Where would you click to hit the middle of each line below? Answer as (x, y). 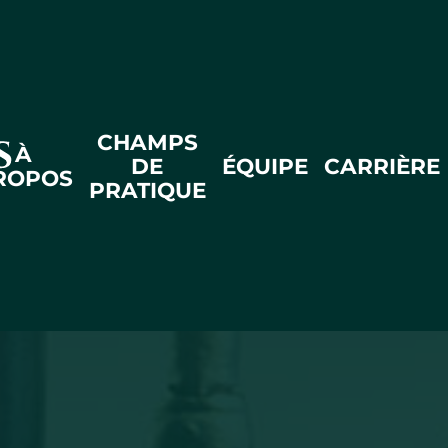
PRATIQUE (147, 189)
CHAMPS (147, 141)
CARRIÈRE (381, 165)
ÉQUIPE (264, 165)
